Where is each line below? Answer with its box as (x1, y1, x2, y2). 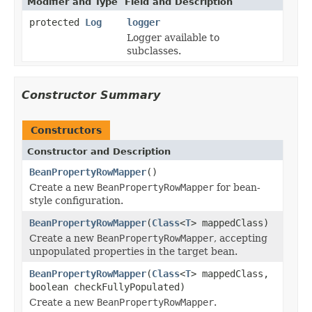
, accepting (214, 232, 267, 244)
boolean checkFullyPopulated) (29, 281, 185, 292)
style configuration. (29, 194, 123, 206)
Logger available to (127, 31, 219, 43)
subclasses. (127, 45, 181, 56)
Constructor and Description (27, 146, 171, 157)
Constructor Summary (22, 88, 160, 102)
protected (29, 16, 85, 28)
